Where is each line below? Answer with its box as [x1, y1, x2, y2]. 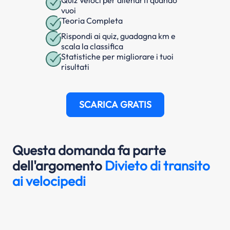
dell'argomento [12, 157, 105, 175]
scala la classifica [61, 41, 123, 52]
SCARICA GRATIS [79, 99, 151, 111]
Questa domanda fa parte [12, 142, 166, 159]
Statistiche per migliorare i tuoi [61, 51, 174, 62]
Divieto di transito [105, 157, 210, 175]
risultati [61, 62, 89, 72]
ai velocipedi [12, 172, 86, 190]
